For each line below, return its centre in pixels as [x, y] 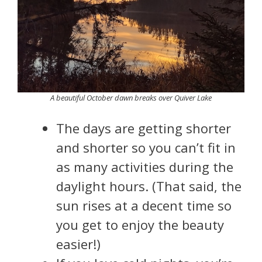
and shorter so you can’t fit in [146, 148]
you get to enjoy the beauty [140, 225]
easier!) [78, 244]
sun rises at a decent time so [144, 206]
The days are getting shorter [144, 128]
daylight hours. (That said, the [149, 186]
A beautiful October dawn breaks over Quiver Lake [131, 97]
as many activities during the [145, 167]
